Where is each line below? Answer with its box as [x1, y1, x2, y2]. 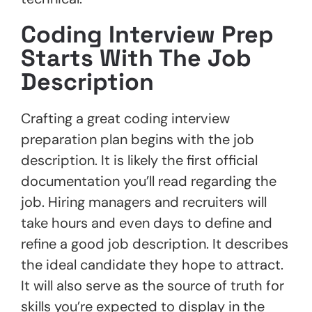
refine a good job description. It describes [21, 234, 288, 253]
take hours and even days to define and [21, 213, 272, 232]
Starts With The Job [21, 42, 251, 73]
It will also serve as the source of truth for [21, 276, 284, 295]
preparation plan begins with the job [21, 130, 254, 148]
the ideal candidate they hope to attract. [21, 255, 283, 274]
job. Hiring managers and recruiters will [21, 192, 267, 211]
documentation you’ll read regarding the [21, 171, 276, 190]
